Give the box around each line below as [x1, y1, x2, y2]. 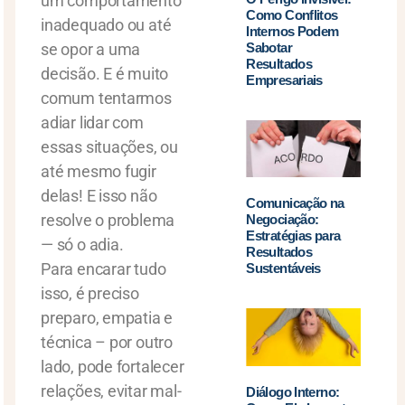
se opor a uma [41, 40, 141, 59]
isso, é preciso [41, 284, 139, 303]
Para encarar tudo [41, 259, 166, 278]
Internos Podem [246, 24, 339, 40]
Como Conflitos [246, 7, 338, 24]
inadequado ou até [41, 15, 172, 34]
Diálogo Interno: [246, 383, 340, 400]
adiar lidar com [41, 113, 144, 132]
